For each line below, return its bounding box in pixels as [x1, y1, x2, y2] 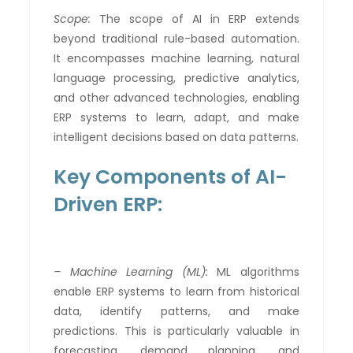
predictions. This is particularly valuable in [54, 322, 299, 339]
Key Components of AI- [54, 162, 288, 191]
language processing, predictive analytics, [54, 69, 299, 86]
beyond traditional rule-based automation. [54, 30, 299, 46]
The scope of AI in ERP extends [91, 10, 299, 27]
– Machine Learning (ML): [54, 263, 217, 280]
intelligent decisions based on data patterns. [54, 128, 299, 145]
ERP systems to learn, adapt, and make [54, 109, 299, 125]
